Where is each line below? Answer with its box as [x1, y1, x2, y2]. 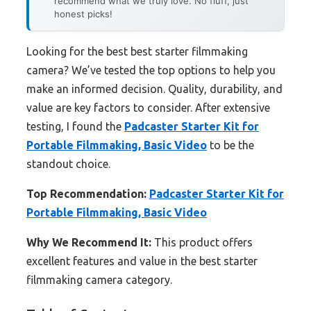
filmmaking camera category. [26, 274, 172, 287]
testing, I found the [26, 120, 124, 133]
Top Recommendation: [26, 187, 146, 201]
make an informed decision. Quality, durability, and [26, 83, 283, 96]
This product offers [151, 236, 253, 249]
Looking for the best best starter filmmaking [26, 45, 248, 58]
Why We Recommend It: [26, 236, 151, 249]
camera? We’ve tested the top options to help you [26, 64, 276, 77]
